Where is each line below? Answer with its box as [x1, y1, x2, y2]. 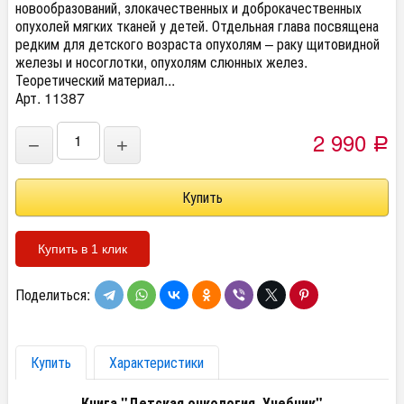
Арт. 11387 [15, 87, 85, 108]
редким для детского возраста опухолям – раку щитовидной [15, 33, 380, 54]
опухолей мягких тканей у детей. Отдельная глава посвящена [15, 15, 379, 36]
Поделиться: [15, 284, 90, 305]
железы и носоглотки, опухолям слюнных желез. [15, 51, 308, 72]
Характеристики [109, 352, 204, 372]
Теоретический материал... [15, 69, 175, 90]
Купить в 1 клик [38, 242, 127, 256]
